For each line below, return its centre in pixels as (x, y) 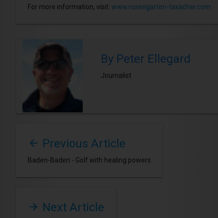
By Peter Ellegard (145, 59)
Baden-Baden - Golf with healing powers (89, 160)
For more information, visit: (69, 7)
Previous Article (82, 144)
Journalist (116, 76)
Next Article (72, 208)
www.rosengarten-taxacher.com (161, 7)
